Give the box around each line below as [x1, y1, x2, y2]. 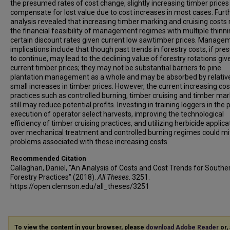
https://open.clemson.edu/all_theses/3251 [10, 182, 149, 190]
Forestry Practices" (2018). [10, 173, 98, 181]
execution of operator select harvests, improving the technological [10, 110, 224, 118]
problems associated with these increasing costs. [10, 138, 169, 146]
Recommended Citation [10, 155, 86, 162]
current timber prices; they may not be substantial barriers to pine [10, 64, 221, 72]
